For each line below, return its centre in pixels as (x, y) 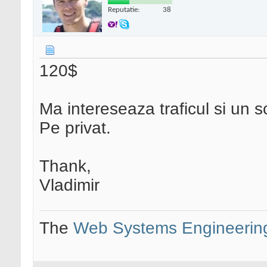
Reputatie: (124, 10)
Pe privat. (75, 128)
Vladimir (69, 185)
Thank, (65, 166)
